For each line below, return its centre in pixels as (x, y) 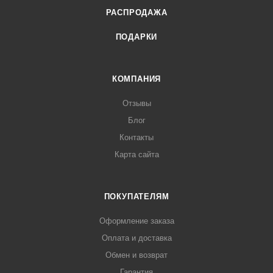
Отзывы (136, 104)
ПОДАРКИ (136, 37)
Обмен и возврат (136, 255)
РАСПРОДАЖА (136, 13)
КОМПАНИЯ (136, 79)
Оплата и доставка (136, 238)
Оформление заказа (136, 221)
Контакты (136, 138)
